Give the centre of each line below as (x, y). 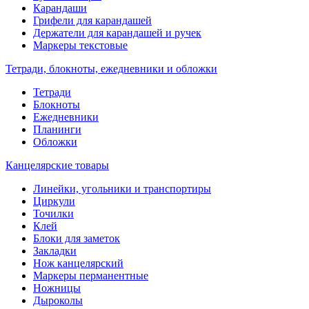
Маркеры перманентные (91, 276)
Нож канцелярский (78, 263)
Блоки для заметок (77, 238)
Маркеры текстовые (80, 45)
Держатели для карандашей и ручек (117, 33)
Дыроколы (58, 300)
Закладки (55, 251)
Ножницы (57, 288)
